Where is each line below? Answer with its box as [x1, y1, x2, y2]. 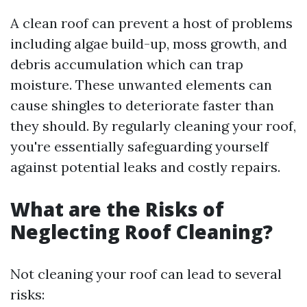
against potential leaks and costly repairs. [10, 158, 280, 175]
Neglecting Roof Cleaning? [10, 219, 273, 245]
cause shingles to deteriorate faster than [10, 97, 274, 114]
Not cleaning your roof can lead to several [10, 265, 282, 282]
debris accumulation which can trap [10, 56, 243, 73]
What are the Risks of [10, 196, 224, 222]
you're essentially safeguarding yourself [10, 138, 269, 155]
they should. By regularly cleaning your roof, [10, 117, 296, 134]
